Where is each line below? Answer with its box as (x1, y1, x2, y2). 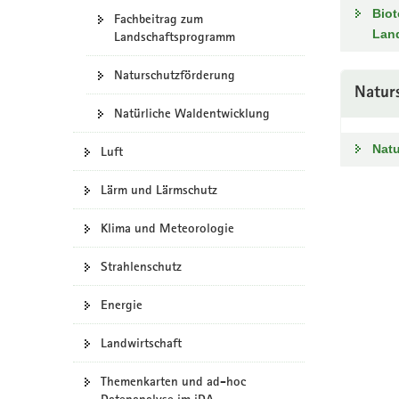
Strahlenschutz (101, 258, 182, 274)
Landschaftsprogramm (114, 28, 235, 45)
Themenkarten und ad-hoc (101, 373, 246, 389)
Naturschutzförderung (114, 67, 235, 83)
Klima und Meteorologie (101, 220, 234, 236)
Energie (101, 297, 142, 313)
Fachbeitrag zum (114, 11, 203, 27)
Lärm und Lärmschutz (101, 182, 217, 198)
